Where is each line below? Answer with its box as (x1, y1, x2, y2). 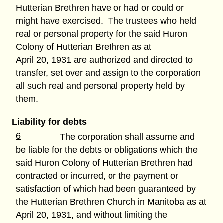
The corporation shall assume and (60, 131, 195, 142)
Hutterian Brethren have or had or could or (16, 3, 184, 13)
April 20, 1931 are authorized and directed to (16, 55, 193, 65)
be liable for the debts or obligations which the (16, 144, 198, 155)
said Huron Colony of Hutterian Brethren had (16, 157, 193, 168)
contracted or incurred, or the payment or (16, 170, 179, 181)
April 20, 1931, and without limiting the (16, 209, 168, 220)
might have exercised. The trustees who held (16, 16, 197, 26)
